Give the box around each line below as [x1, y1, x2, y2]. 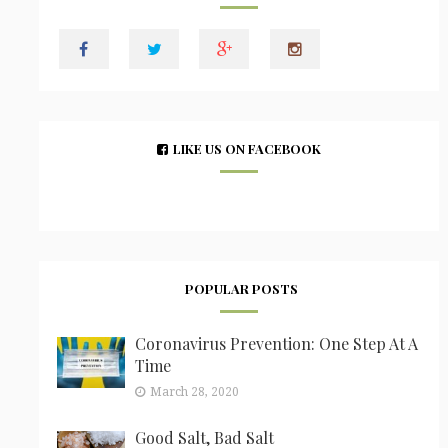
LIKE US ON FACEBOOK [172, 139, 321, 157]
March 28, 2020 [149, 384, 239, 399]
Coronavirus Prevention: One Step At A [134, 332, 418, 354]
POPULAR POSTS [184, 279, 298, 297]
